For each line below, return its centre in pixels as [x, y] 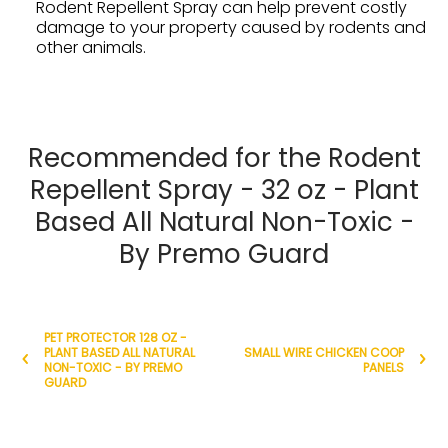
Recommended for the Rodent [224, 157]
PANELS [383, 367]
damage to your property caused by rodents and [231, 27]
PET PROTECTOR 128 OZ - [115, 337]
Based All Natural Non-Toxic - [224, 221]
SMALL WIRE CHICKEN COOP [324, 352]
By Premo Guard [224, 253]
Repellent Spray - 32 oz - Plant [224, 189]
